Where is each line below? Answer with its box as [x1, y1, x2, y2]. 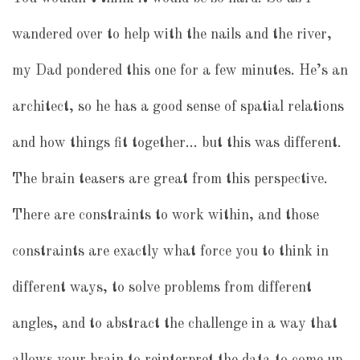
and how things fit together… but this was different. [12, 135, 342, 150]
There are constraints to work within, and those [12, 207, 319, 223]
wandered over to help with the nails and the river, [12, 27, 332, 42]
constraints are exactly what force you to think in [12, 243, 329, 259]
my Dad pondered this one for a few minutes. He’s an [12, 63, 348, 78]
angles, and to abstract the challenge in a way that [12, 316, 337, 331]
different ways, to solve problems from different [12, 280, 312, 295]
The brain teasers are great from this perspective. [12, 171, 328, 186]
